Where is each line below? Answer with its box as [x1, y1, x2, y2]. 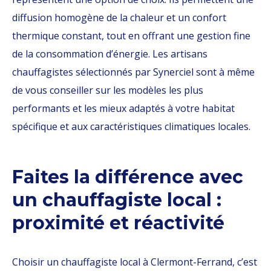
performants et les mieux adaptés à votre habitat [12, 102, 235, 115]
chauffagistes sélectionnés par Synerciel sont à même [12, 65, 255, 79]
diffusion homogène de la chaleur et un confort [12, 11, 226, 24]
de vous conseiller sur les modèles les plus [12, 83, 203, 97]
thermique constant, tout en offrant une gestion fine [12, 29, 250, 42]
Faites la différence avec [12, 166, 243, 188]
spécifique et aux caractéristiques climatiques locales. [12, 120, 250, 133]
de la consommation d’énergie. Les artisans [12, 47, 207, 60]
